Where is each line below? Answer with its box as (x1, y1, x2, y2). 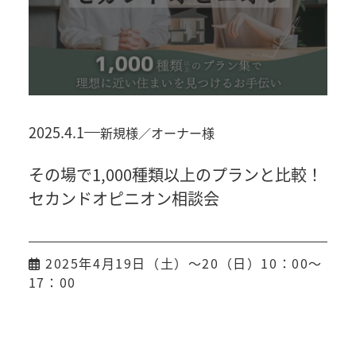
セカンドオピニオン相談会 (28, 187, 219, 211)
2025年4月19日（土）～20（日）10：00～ (41, 253, 323, 273)
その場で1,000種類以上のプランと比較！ (28, 163, 323, 187)
